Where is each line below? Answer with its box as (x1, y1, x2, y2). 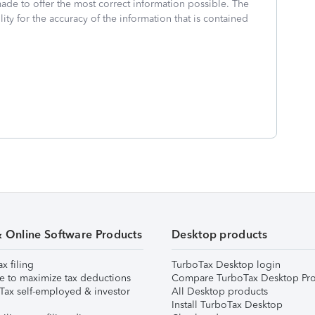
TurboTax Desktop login (172, 259, 281, 271)
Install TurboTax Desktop (172, 299, 283, 311)
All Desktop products (172, 285, 268, 297)
